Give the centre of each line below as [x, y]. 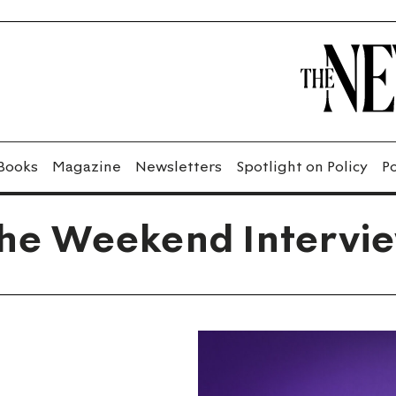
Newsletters [179, 166]
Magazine [87, 166]
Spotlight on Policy [302, 166]
